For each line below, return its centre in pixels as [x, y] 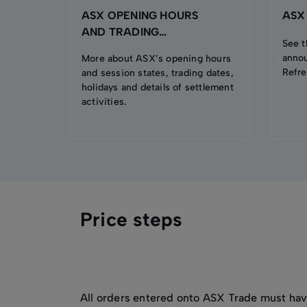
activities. [106, 102]
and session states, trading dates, [158, 73]
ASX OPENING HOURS [140, 15]
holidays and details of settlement [158, 87]
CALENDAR [113, 48]
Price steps [132, 219]
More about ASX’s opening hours [156, 59]
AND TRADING [121, 32]
